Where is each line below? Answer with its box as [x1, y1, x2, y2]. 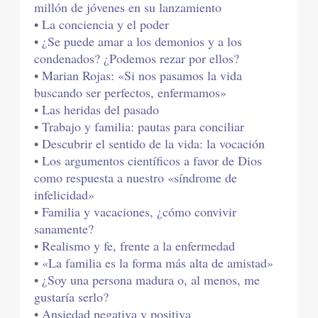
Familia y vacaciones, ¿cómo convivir [42, 203, 237, 221]
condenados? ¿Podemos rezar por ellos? [34, 50, 240, 67]
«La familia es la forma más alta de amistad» [42, 254, 274, 272]
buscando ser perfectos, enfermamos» [34, 84, 227, 102]
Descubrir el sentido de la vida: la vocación [42, 135, 265, 153]
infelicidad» [34, 186, 95, 204]
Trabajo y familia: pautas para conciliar [42, 118, 245, 136]
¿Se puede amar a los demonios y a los [42, 33, 243, 50]
